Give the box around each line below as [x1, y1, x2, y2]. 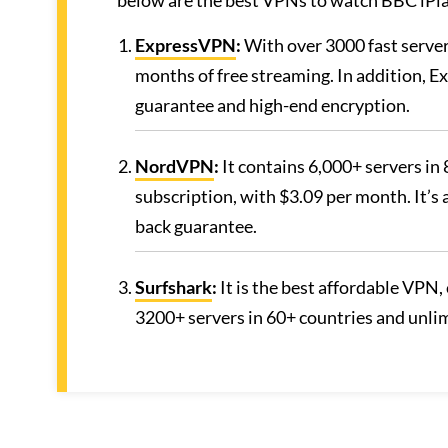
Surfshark [135, 276, 212, 298]
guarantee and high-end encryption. [135, 94, 410, 116]
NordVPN [135, 155, 214, 177]
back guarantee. [135, 215, 257, 237]
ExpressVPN [135, 34, 236, 56]
